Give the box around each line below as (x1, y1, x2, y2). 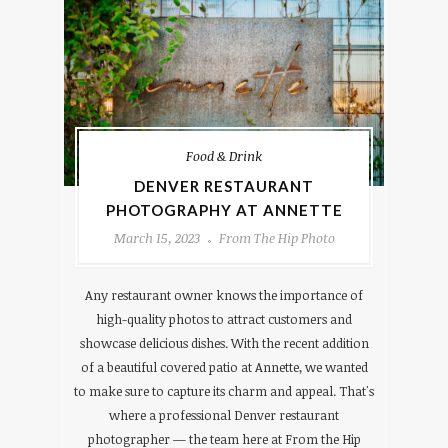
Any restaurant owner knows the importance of (85, 285, 363, 304)
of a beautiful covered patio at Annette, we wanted (80, 357, 368, 376)
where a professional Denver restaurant (109, 405, 339, 424)
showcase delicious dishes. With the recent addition (79, 333, 369, 352)
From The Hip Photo (218, 228, 335, 247)
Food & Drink (186, 146, 262, 165)
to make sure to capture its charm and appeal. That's (74, 381, 374, 400)
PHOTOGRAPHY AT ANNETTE (105, 200, 343, 219)
